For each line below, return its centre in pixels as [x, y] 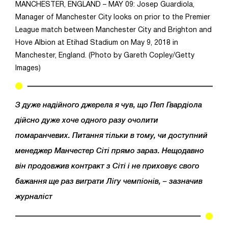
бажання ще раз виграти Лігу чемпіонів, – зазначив [109, 181]
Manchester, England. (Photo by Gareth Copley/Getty [105, 55]
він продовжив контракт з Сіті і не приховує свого [107, 166]
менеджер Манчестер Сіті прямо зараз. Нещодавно [110, 151]
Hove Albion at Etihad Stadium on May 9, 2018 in [97, 43]
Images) [28, 68]
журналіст [34, 197]
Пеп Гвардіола [176, 105]
